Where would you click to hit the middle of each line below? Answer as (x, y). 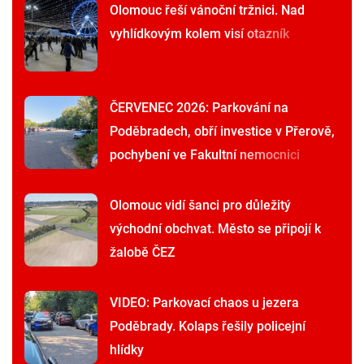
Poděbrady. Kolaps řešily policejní (208, 327)
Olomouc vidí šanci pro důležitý (200, 206)
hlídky (127, 350)
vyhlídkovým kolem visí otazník (199, 34)
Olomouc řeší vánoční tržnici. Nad (207, 11)
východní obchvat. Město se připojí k (215, 229)
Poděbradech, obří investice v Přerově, (222, 132)
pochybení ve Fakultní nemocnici (205, 155)
